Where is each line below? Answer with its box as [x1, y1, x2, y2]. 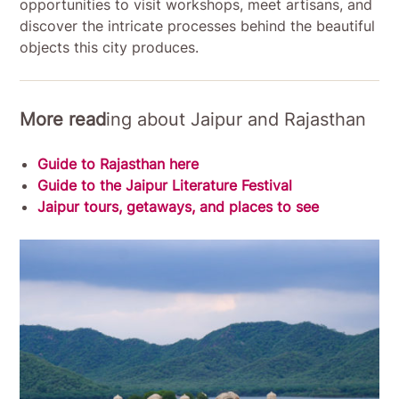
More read [20, 109, 107, 131]
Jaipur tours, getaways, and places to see [37, 198, 320, 216]
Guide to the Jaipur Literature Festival [37, 176, 293, 195]
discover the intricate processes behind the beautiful [20, 17, 376, 36]
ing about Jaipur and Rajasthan [106, 109, 367, 131]
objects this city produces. [20, 38, 199, 57]
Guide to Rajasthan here [37, 155, 199, 174]
